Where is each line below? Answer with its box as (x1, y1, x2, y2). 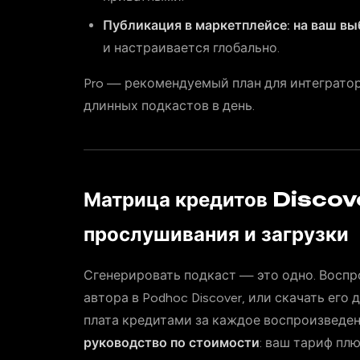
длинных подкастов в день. (84, 98, 255, 113)
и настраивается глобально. (103, 40, 280, 55)
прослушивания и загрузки (84, 222, 349, 246)
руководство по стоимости (84, 335, 260, 350)
